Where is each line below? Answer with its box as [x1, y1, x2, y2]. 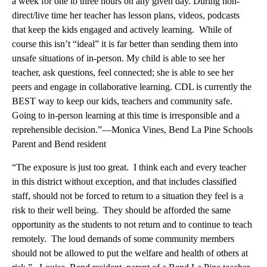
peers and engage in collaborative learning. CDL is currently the [12, 82, 252, 92]
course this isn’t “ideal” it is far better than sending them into [12, 39, 238, 49]
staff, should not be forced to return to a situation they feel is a [12, 191, 243, 201]
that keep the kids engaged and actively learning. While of [12, 24, 232, 35]
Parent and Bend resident [12, 139, 106, 150]
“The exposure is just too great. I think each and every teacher [12, 162, 246, 173]
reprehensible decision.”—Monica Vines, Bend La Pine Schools [12, 125, 253, 135]
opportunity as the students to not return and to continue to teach [12, 219, 252, 230]
